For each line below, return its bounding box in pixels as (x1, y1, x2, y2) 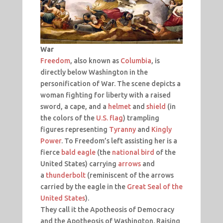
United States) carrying (40, 159, 118, 168)
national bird (111, 148, 154, 156)
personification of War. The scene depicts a (40, 79, 181, 88)
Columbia (120, 56, 151, 65)
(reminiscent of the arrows (85, 171, 174, 179)
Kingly (151, 125, 172, 133)
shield (146, 102, 166, 111)
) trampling (122, 113, 159, 122)
